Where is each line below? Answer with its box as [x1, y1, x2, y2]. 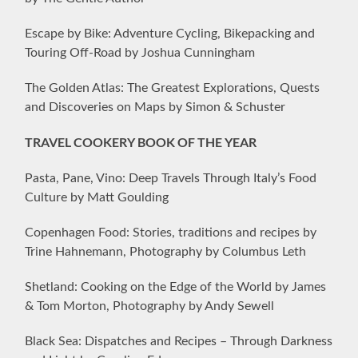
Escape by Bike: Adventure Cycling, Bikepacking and [25, 26, 316, 40]
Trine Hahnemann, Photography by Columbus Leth [25, 245, 307, 258]
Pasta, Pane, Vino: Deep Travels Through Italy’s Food [25, 171, 317, 185]
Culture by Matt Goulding [25, 190, 169, 204]
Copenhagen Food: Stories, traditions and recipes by [25, 225, 317, 239]
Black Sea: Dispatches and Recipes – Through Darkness [25, 334, 333, 348]
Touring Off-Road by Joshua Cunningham [25, 46, 256, 59]
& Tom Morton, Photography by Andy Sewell [25, 299, 275, 312]
